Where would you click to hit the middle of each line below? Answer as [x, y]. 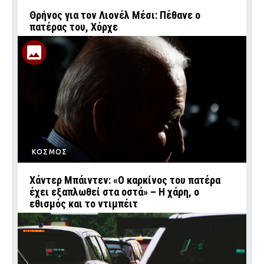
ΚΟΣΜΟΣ [50, 152]
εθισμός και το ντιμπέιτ [84, 204]
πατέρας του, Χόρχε [74, 27]
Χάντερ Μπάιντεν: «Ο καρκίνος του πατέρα [125, 180]
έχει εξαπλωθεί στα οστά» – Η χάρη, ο [114, 192]
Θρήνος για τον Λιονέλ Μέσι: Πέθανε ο [115, 15]
